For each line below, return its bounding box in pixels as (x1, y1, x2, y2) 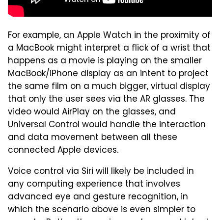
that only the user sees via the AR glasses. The (8, 93, 205, 107)
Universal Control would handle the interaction (8, 118, 206, 133)
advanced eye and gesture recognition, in (8, 191, 188, 205)
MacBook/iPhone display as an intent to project (8, 67, 209, 82)
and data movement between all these (8, 131, 177, 145)
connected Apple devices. (8, 144, 118, 158)
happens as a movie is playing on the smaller (8, 55, 202, 69)
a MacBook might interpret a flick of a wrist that (8, 42, 211, 56)
